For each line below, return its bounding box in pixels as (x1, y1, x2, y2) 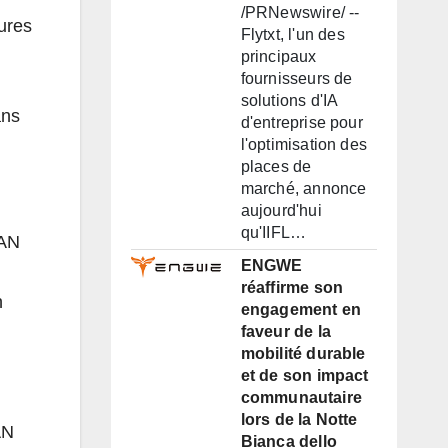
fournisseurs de (240, 70, 353, 88)
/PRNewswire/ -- (240, 4, 360, 22)
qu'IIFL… (240, 224, 307, 242)
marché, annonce (240, 180, 367, 198)
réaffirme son (240, 279, 344, 297)
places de (240, 158, 312, 176)
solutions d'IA (240, 92, 338, 110)
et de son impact (240, 367, 369, 385)
